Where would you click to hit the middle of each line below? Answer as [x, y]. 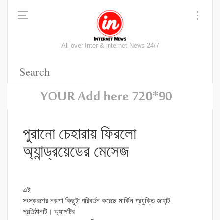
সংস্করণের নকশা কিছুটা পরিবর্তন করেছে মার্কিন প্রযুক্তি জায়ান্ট [96, 201]
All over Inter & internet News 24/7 [110, 46]
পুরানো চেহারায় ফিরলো [79, 133]
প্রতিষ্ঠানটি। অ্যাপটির [49, 212]
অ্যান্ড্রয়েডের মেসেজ [76, 151]
